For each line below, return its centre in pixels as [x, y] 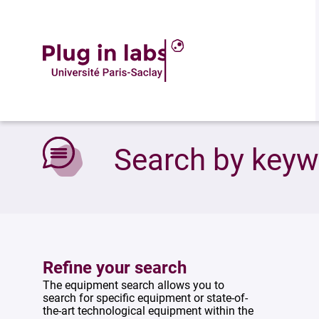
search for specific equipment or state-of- [145, 298]
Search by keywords [117, 96]
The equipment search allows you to [134, 285]
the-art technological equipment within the [148, 311]
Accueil [57, 96]
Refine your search [115, 268]
